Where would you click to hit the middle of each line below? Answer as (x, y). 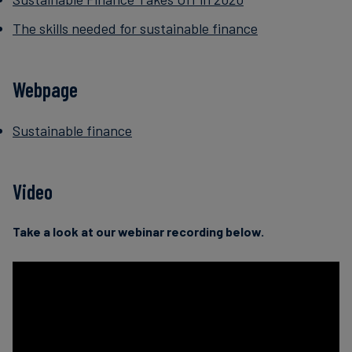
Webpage (45, 90)
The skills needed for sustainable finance (135, 29)
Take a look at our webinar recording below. (138, 232)
